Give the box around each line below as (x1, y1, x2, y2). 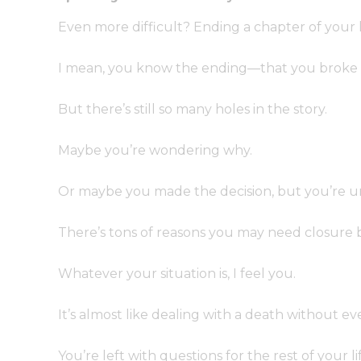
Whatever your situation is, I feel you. (58, 266, 296, 282)
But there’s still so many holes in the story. (58, 102, 327, 118)
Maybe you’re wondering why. (58, 143, 252, 159)
